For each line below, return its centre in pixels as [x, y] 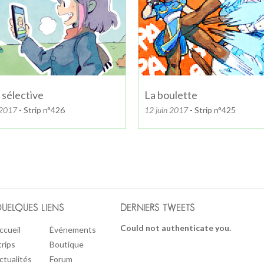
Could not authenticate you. [176, 228]
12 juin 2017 [166, 110]
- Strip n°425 [212, 110]
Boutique [67, 244]
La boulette [171, 95]
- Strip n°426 [41, 110]
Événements [73, 230]
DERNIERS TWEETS [158, 208]
